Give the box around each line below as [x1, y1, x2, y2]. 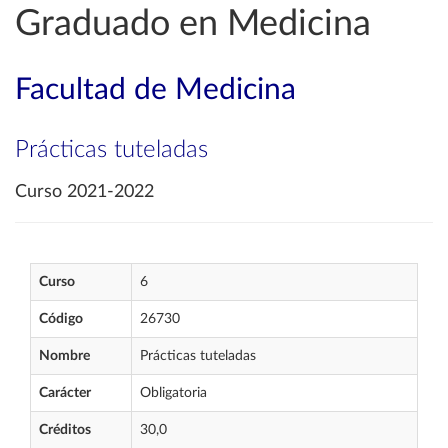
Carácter [39, 386, 91, 400]
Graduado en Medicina [15, 6, 371, 42]
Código [39, 312, 83, 326]
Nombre [39, 349, 90, 363]
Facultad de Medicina [15, 75, 296, 105]
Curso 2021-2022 [15, 183, 154, 201]
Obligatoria [140, 386, 207, 400]
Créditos [39, 423, 91, 437]
